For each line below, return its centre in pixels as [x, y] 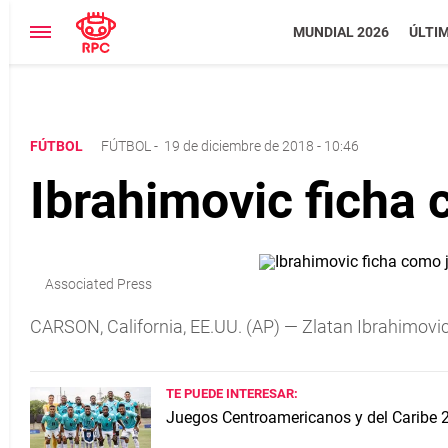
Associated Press [98, 284]
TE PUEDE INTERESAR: [232, 393]
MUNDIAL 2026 [340, 32]
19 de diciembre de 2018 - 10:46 [261, 146]
